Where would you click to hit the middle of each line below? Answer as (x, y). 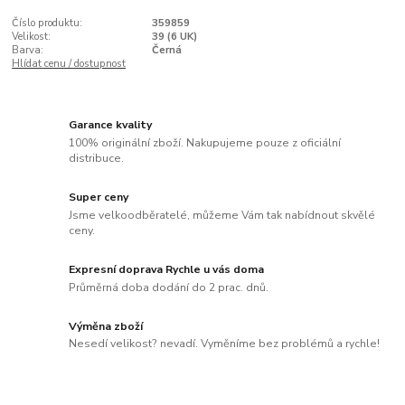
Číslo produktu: (47, 23)
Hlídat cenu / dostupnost (69, 63)
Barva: (28, 50)
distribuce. (97, 158)
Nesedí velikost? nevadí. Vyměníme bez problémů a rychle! (225, 344)
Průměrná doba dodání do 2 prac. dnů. (169, 287)
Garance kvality (111, 125)
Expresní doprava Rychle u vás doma (167, 269)
